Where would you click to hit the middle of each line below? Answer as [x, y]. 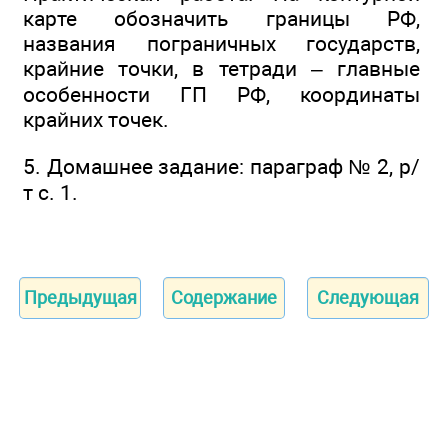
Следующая [368, 297]
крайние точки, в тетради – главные [221, 69]
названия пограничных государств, [221, 44]
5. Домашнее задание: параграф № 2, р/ [221, 166]
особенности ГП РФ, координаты [221, 95]
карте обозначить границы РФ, [221, 19]
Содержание [224, 297]
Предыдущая [80, 297]
